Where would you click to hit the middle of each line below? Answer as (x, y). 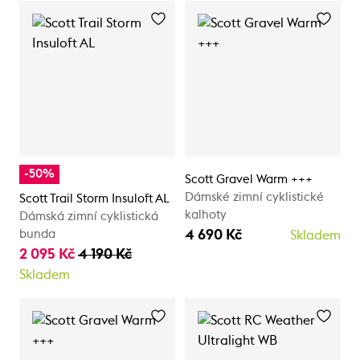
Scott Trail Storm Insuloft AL (94, 198)
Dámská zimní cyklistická (89, 216)
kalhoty (206, 215)
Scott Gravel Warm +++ (249, 179)
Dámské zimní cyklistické (254, 197)
